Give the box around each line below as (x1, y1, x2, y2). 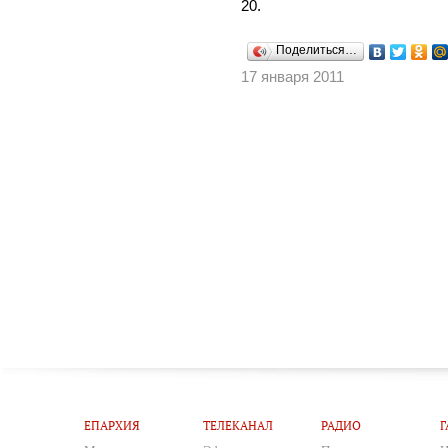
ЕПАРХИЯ (84, 418, 141, 434)
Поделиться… (276, 43, 358, 56)
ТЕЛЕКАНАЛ (202, 418, 273, 434)
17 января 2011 (241, 68, 345, 85)
